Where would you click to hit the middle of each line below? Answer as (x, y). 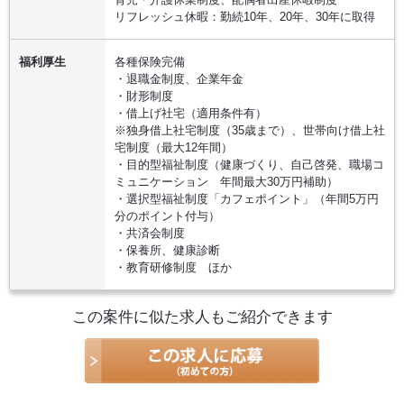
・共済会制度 (150, 233)
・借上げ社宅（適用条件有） (191, 113)
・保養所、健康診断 (167, 250)
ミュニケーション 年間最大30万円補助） (226, 182)
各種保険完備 (150, 62)
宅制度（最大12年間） (174, 147)
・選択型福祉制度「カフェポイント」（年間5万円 (247, 199)
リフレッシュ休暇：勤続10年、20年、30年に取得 (245, 17)
